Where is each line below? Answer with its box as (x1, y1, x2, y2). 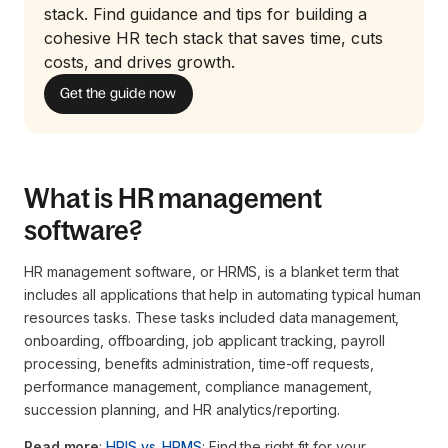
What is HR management (24, 181, 323, 214)
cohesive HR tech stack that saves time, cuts (44, 27, 383, 48)
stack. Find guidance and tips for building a (44, 3, 367, 24)
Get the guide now (60, 85, 177, 102)
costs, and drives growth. (44, 51, 235, 72)
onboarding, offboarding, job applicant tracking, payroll (24, 331, 386, 349)
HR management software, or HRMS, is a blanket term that (24, 262, 400, 280)
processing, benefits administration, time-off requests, (24, 354, 375, 372)
